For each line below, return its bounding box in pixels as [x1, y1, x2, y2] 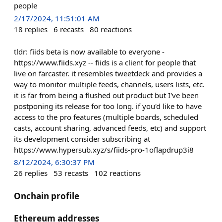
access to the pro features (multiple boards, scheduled [14, 111, 198, 122]
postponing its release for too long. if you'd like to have [14, 101, 202, 111]
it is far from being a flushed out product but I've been [14, 90, 199, 100]
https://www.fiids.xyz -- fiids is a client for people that [14, 57, 196, 67]
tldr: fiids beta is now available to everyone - [14, 46, 165, 56]
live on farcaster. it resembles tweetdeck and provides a [14, 68, 202, 78]
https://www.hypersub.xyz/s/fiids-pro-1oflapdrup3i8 [14, 144, 194, 155]
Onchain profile [14, 190, 79, 202]
